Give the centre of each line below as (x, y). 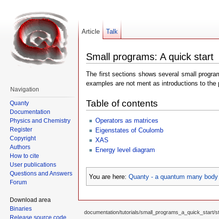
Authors (20, 147)
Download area (30, 200)
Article (91, 32)
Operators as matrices (127, 121)
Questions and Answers (41, 173)
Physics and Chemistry (40, 120)
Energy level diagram (125, 150)
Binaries (21, 208)
